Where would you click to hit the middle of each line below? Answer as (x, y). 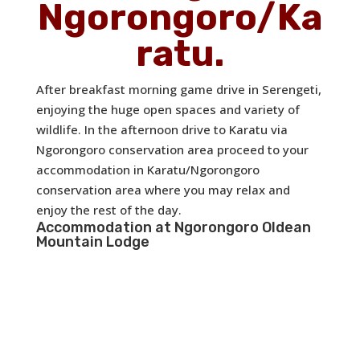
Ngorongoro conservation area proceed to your (172, 149)
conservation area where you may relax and (163, 190)
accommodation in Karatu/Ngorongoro (147, 170)
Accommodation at (105, 227)
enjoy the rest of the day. (108, 210)
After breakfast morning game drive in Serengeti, (178, 89)
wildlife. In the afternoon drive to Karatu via (162, 129)
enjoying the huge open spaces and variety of (168, 109)
